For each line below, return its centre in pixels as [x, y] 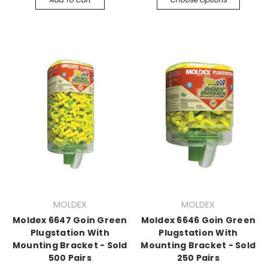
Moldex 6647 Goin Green [70, 220]
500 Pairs [70, 258]
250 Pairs [198, 258]
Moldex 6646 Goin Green [198, 220]
